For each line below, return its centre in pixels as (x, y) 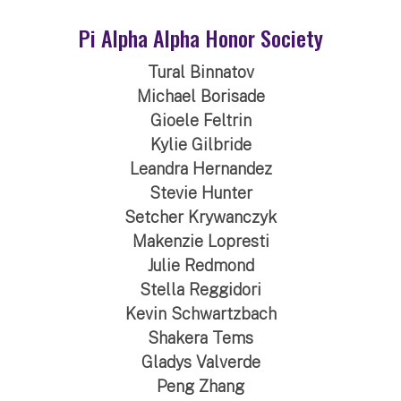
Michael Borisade (200, 96)
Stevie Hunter (200, 192)
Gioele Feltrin (200, 120)
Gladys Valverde (200, 362)
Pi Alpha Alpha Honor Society (200, 37)
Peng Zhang (200, 386)
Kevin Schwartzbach (200, 313)
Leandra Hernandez (200, 168)
